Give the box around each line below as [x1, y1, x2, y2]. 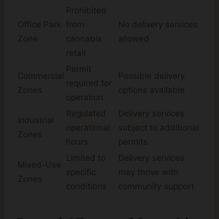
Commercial [18, 71, 64, 81]
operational [66, 123, 110, 133]
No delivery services [118, 20, 197, 30]
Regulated [66, 109, 106, 119]
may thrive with [118, 167, 178, 177]
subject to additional [118, 123, 199, 133]
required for [66, 78, 112, 88]
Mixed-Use [18, 160, 61, 170]
